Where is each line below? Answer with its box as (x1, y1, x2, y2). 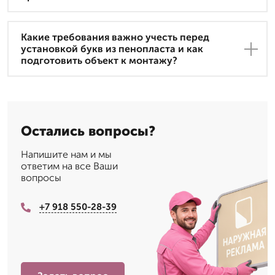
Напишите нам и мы (21, 149, 112, 161)
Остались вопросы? (21, 123, 155, 140)
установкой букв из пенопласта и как (21, 43, 203, 55)
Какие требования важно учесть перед (21, 31, 209, 44)
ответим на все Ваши (21, 160, 118, 172)
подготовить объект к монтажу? (21, 55, 177, 67)
